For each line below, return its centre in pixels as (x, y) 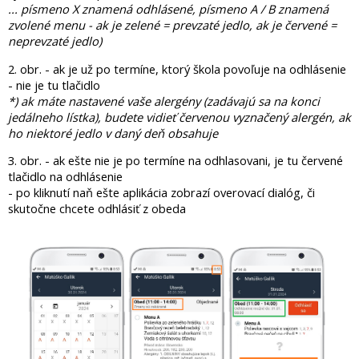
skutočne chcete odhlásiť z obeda (97, 209)
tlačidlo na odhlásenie (65, 177)
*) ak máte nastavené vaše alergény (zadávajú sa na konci (164, 101)
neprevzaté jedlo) (55, 41)
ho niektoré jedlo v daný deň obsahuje (113, 133)
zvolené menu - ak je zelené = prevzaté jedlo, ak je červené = (172, 25)
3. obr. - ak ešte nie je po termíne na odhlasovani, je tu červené (175, 161)
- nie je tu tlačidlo (54, 85)
